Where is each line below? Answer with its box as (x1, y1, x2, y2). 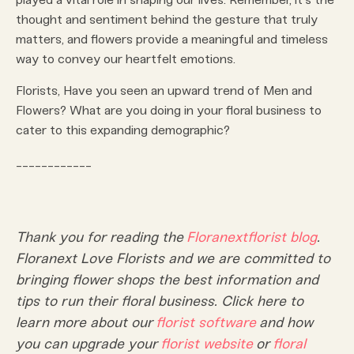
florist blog (247, 228, 317, 247)
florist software (156, 314, 256, 332)
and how (256, 314, 313, 332)
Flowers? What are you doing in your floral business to (16, 103, 322, 119)
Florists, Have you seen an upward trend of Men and (16, 83, 312, 99)
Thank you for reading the (16, 228, 186, 247)
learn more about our (16, 314, 156, 332)
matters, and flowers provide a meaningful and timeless (16, 32, 328, 47)
